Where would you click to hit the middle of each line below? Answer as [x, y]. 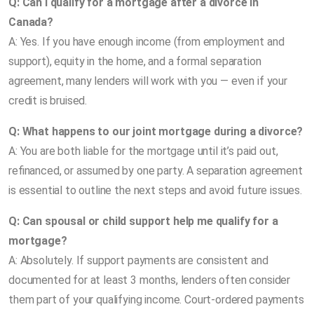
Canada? [31, 22]
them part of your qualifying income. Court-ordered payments [156, 299]
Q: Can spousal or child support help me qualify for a [143, 221]
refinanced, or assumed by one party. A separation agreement [156, 170]
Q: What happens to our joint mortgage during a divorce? [156, 131]
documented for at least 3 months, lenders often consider [150, 280]
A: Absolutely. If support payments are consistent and [138, 260]
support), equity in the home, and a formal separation [135, 61]
